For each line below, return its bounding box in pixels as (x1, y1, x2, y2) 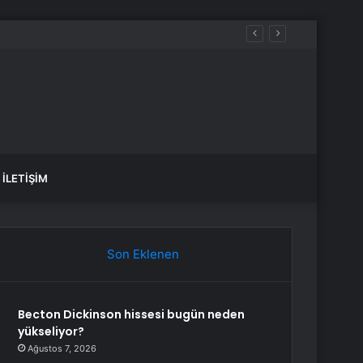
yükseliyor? (18, 323, 85, 340)
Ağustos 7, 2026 (28, 343, 97, 354)
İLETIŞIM (2, 172, 48, 185)
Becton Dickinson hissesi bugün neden (18, 306, 246, 322)
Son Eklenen (106, 246, 179, 262)
